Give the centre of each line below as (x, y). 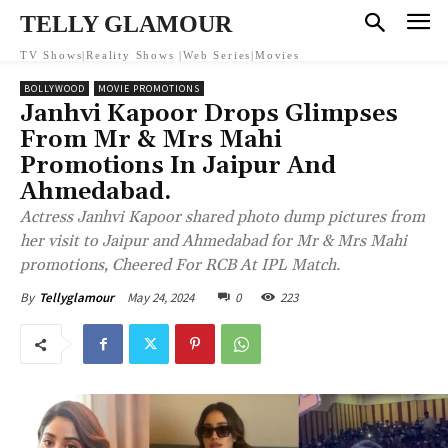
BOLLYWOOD (54, 88)
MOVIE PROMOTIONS (149, 88)
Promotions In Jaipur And (178, 166)
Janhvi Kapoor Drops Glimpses (209, 114)
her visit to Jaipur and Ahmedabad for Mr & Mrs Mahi (213, 241)
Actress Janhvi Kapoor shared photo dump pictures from (222, 217)
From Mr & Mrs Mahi (151, 140)
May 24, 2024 (160, 297)
